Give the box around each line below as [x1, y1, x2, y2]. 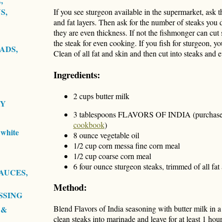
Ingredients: [53, 67, 100, 81]
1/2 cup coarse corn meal [73, 150, 151, 161]
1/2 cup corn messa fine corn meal [73, 140, 180, 151]
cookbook [73, 119, 105, 130]
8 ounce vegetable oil [73, 129, 139, 140]
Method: [53, 180, 87, 194]
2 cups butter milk [73, 90, 129, 101]
